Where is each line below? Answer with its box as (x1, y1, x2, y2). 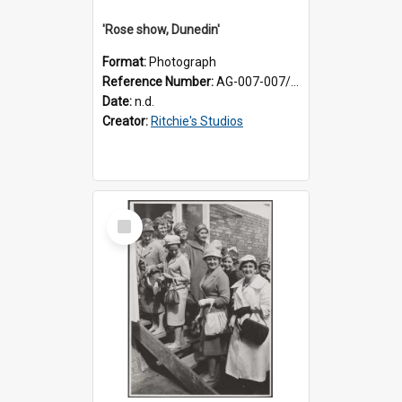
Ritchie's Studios (151, 113, 243, 128)
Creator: (102, 113, 151, 128)
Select (110, 207, 149, 224)
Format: (102, 54, 149, 69)
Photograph (149, 54, 216, 69)
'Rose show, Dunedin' (102, 22, 220, 37)
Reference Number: (102, 74, 216, 89)
